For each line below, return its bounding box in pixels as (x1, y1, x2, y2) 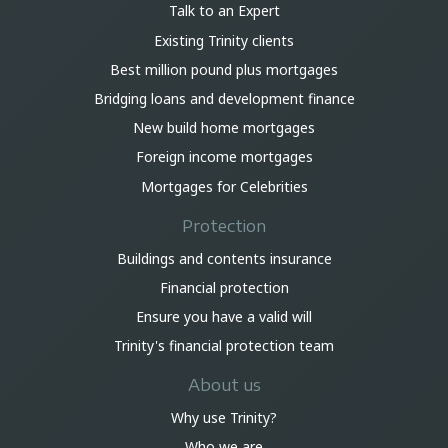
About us (187, 375, 261, 396)
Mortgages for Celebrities (140, 176, 308, 196)
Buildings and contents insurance (116, 248, 332, 268)
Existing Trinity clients (154, 30, 294, 50)
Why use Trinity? (171, 408, 277, 428)
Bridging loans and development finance (93, 88, 355, 108)
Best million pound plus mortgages (110, 59, 338, 79)
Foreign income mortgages (135, 147, 313, 167)
